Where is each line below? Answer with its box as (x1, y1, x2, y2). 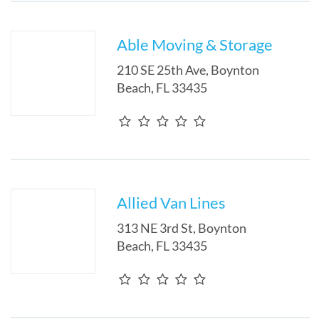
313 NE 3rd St (117, 220, 194, 236)
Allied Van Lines (117, 193, 226, 212)
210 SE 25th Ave (117, 62, 206, 78)
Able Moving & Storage (117, 35, 273, 54)
